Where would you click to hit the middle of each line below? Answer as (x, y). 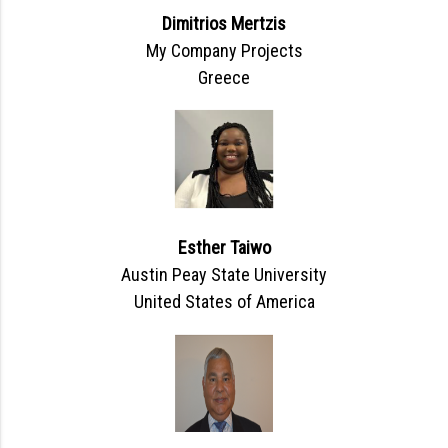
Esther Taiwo (224, 248)
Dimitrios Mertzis (224, 24)
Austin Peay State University (224, 275)
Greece (224, 78)
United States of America (224, 302)
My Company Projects (224, 51)
